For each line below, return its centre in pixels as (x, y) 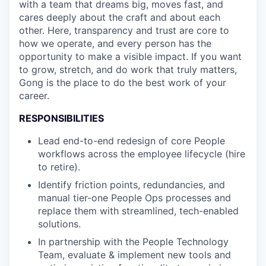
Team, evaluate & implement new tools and (134, 255)
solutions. (59, 224)
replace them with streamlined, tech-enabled (138, 211)
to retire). (59, 167)
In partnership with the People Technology (133, 242)
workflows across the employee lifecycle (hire (142, 154)
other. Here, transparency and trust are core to (124, 31)
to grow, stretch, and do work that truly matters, (128, 70)
